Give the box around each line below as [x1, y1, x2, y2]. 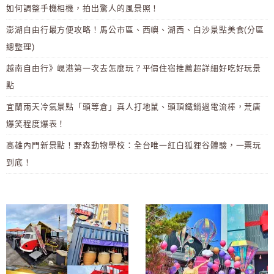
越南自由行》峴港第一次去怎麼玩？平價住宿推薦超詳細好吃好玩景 [6, 64, 262, 73]
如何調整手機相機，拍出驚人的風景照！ [6, 4, 160, 13]
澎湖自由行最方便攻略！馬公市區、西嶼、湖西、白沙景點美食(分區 [6, 25, 265, 35]
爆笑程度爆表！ [6, 119, 66, 129]
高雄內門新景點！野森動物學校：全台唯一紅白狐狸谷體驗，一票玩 [6, 141, 262, 150]
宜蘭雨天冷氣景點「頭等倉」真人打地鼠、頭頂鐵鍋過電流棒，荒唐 [6, 102, 262, 112]
